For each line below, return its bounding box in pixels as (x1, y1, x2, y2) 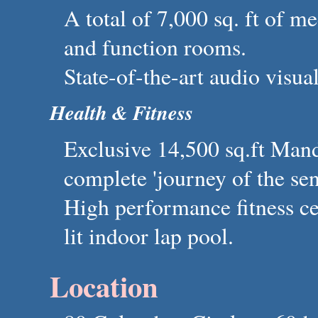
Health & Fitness (50, 98, 193, 126)
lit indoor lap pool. (64, 221, 234, 251)
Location (50, 265, 158, 307)
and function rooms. (64, 32, 246, 62)
